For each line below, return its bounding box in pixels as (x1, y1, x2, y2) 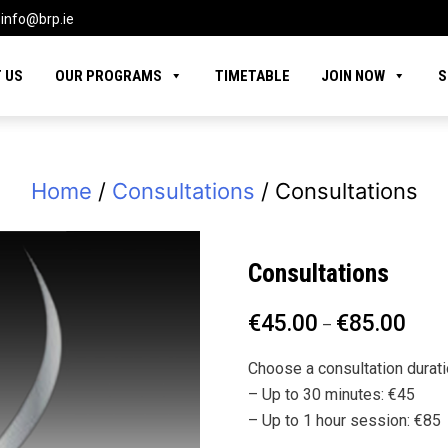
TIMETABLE (214, 67, 290, 85)
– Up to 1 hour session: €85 (247, 411, 441, 430)
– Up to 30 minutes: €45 (247, 385, 415, 404)
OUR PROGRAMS (55, 67, 163, 85)
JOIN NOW (321, 67, 386, 85)
